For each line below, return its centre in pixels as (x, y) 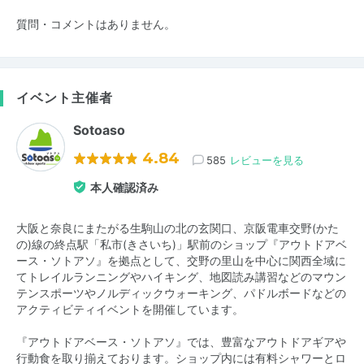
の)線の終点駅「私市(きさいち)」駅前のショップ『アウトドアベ (182, 244)
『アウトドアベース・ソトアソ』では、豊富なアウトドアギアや (181, 342)
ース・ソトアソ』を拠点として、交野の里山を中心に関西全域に (181, 260)
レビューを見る (267, 160)
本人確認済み (124, 187)
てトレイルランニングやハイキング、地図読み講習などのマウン (181, 277)
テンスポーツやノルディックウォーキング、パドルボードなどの (181, 293)
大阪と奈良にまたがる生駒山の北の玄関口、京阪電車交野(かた (178, 228)
